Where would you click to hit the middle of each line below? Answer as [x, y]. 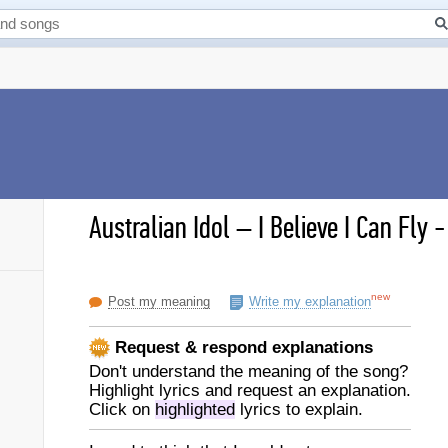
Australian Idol [159, 228]
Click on [122, 409]
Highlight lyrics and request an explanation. [250, 390]
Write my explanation [310, 301]
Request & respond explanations [241, 347]
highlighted [195, 409]
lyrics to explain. [299, 409]
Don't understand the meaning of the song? [248, 371]
